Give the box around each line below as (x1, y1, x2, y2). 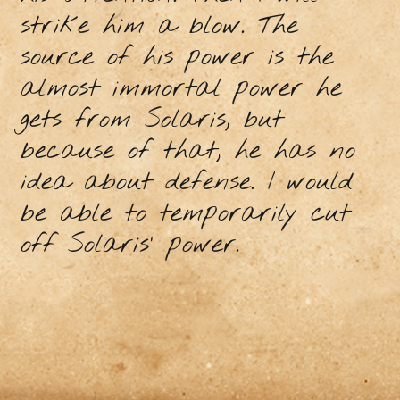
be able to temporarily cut (20, 196, 350, 232)
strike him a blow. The (20, 9, 298, 45)
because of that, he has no (20, 134, 355, 170)
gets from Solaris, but (20, 103, 283, 138)
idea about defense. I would (20, 165, 353, 201)
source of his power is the (20, 40, 334, 76)
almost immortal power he (20, 71, 342, 107)
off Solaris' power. (20, 228, 253, 263)
